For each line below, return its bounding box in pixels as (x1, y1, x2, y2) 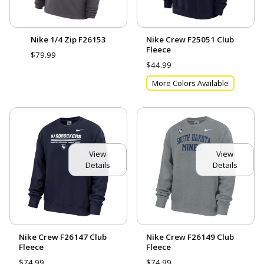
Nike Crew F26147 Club (19, 232, 107, 243)
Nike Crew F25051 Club (146, 34, 234, 45)
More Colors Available (152, 77, 229, 88)
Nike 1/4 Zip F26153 (31, 34, 106, 45)
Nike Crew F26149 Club (146, 232, 234, 243)
